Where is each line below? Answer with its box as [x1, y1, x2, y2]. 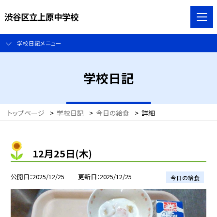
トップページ [7, 108, 45, 118]
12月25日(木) [32, 146, 92, 160]
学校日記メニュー [16, 39, 62, 47]
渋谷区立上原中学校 [4, 10, 78, 23]
